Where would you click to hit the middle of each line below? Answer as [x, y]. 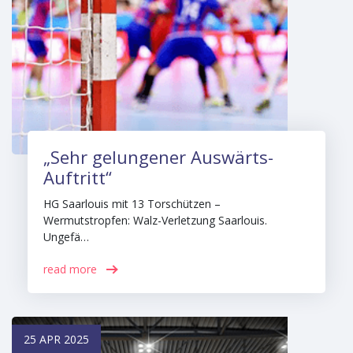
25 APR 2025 [56, 339]
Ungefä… [66, 237]
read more [70, 269]
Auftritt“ [78, 177]
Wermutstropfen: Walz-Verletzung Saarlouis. [155, 220]
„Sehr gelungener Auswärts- [158, 157]
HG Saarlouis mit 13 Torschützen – [132, 204]
